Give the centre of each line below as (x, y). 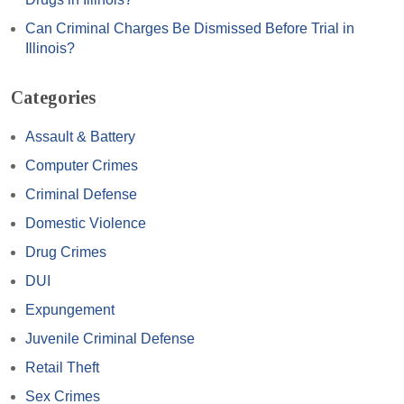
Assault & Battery (80, 136)
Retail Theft (62, 367)
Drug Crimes (66, 252)
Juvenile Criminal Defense (110, 338)
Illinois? (50, 48)
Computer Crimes (82, 165)
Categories (53, 97)
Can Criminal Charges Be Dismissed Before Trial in (190, 28)
